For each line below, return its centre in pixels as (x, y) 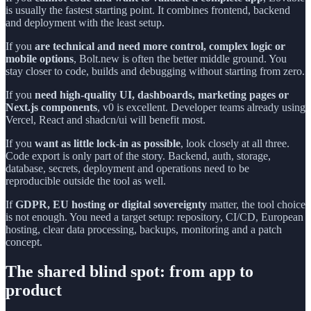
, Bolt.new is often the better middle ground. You (180, 58)
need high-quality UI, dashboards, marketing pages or (162, 94)
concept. (24, 242)
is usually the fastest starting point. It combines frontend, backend (148, 10)
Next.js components (51, 107)
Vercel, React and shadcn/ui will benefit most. (106, 119)
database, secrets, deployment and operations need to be (127, 168)
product (34, 290)
